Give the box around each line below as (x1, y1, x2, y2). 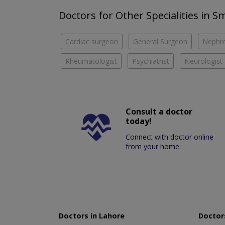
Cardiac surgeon (65, 37, 118, 47)
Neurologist (184, 56, 222, 66)
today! (126, 116, 152, 127)
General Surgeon (133, 37, 187, 47)
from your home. (126, 142, 181, 152)
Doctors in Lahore (59, 211, 125, 221)
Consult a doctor (126, 106, 193, 118)
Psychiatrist (132, 56, 169, 66)
